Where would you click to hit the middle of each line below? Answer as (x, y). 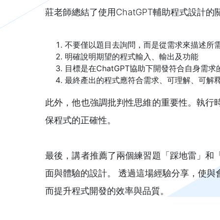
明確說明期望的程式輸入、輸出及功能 (132, 56)
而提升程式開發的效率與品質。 (107, 191)
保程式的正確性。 (81, 120)
